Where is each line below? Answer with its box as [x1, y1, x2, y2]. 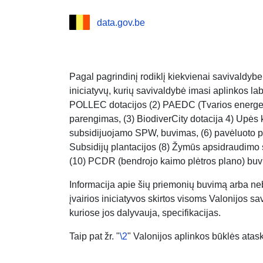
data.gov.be [96, 17, 145, 28]
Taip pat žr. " [69, 231, 120, 241]
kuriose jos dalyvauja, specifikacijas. [69, 207, 221, 218]
